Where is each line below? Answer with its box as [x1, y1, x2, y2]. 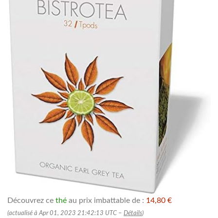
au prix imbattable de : [67, 197, 146, 205]
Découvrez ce [7, 197, 55, 205]
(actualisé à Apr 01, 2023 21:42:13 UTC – [7, 210, 124, 217]
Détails [124, 210, 142, 217]
